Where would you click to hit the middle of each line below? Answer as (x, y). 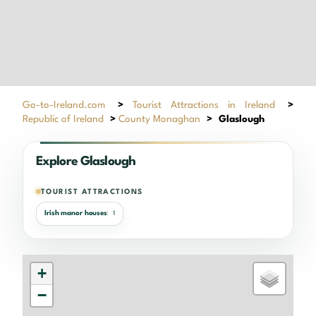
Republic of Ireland (63, 119)
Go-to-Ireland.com (64, 105)
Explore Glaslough (86, 161)
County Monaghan (159, 119)
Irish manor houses (76, 213)
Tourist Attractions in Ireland (204, 105)
